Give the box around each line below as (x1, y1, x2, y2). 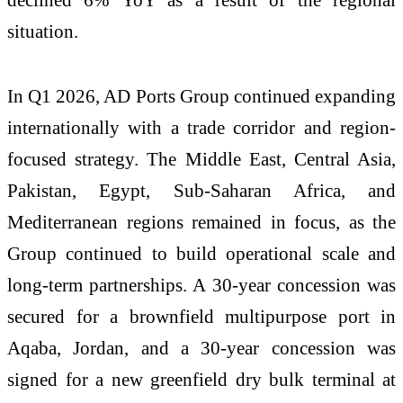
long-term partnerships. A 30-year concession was (7, 273, 396, 295)
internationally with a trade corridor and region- (7, 116, 396, 138)
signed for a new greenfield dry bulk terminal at (7, 368, 396, 390)
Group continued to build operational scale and (7, 242, 396, 264)
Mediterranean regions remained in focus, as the (7, 210, 396, 232)
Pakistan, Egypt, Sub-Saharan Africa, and (7, 179, 396, 201)
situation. (7, 20, 78, 41)
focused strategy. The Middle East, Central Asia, (7, 148, 396, 169)
